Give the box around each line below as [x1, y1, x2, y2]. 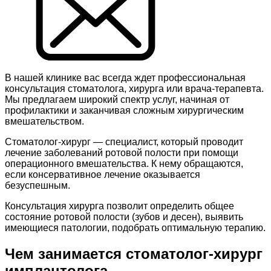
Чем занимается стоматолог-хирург [5, 246, 263, 263]
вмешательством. [5, 116, 84, 127]
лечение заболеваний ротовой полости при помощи [5, 148, 238, 158]
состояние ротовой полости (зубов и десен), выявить [5, 212, 243, 223]
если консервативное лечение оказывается [5, 169, 200, 180]
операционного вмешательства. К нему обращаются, [5, 158, 243, 169]
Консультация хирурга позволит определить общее [5, 201, 234, 212]
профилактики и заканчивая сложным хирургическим [5, 105, 244, 116]
